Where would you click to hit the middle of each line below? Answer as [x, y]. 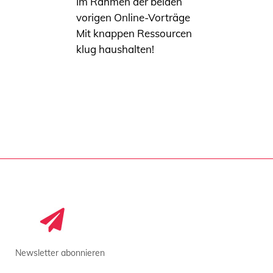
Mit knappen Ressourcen [134, 34]
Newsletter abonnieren [60, 253]
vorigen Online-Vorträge [133, 18]
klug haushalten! [115, 49]
